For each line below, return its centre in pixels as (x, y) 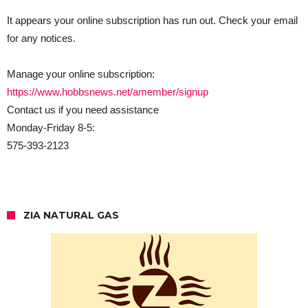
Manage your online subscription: (81, 74)
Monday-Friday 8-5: (52, 128)
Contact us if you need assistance (83, 110)
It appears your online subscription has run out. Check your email (152, 21)
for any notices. (41, 38)
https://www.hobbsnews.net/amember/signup (108, 92)
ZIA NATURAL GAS (71, 216)
